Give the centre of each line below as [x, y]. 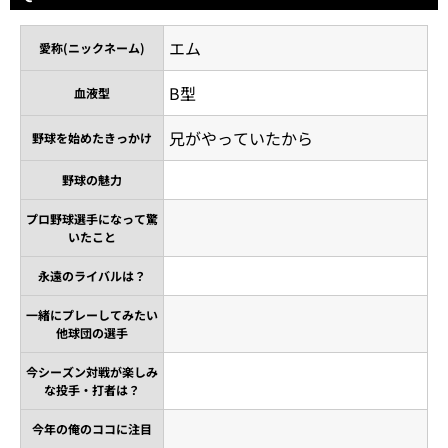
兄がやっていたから [241, 137]
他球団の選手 [92, 332]
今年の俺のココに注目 [92, 428]
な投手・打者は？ [92, 389]
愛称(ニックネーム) [92, 47]
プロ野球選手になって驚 [92, 218]
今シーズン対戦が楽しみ [92, 371]
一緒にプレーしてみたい [92, 314]
